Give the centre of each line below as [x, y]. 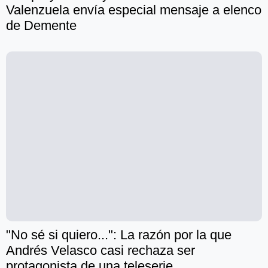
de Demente [41, 26]
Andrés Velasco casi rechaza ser [100, 251]
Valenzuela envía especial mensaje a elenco [134, 10]
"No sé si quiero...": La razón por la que [119, 235]
